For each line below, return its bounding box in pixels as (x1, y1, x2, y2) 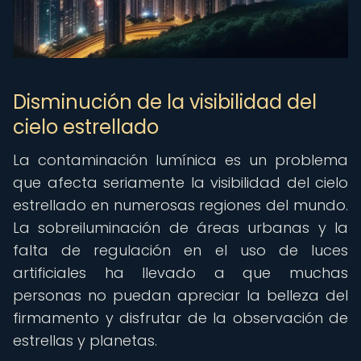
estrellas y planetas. (13, 330, 157, 351)
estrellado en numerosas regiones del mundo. (13, 195, 348, 215)
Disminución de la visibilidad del (13, 89, 317, 115)
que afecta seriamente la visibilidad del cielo (13, 172, 348, 193)
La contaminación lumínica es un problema (13, 150, 348, 170)
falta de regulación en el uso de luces (13, 240, 348, 260)
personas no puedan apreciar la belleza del (13, 285, 348, 305)
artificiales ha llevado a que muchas (13, 263, 348, 283)
